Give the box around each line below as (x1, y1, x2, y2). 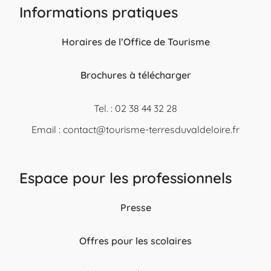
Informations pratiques (19, 3, 178, 22)
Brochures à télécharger (80, 69, 191, 82)
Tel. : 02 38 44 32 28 (94, 102, 177, 115)
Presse (120, 201, 151, 214)
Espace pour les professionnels (19, 169, 232, 188)
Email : (31, 123, 63, 136)
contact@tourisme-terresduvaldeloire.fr (63, 123, 240, 136)
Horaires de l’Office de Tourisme (61, 36, 210, 48)
